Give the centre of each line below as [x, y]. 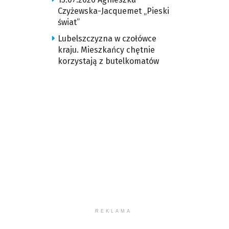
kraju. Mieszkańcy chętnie [106, 50]
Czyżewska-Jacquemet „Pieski [113, 11]
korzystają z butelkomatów [108, 61]
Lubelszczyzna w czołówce [107, 39]
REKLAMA [114, 211]
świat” [68, 22]
